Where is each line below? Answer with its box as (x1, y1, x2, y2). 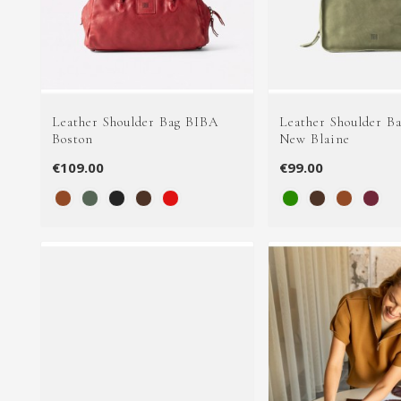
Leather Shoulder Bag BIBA (52, 113, 218, 130)
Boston (52, 130, 93, 147)
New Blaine (278, 130, 350, 147)
